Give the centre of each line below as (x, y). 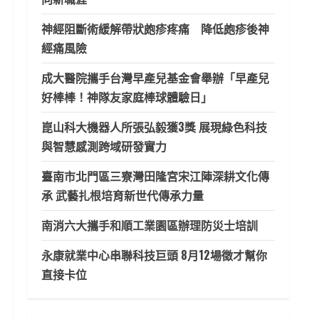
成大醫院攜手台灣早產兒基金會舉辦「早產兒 (155, 78)
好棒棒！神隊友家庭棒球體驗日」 (127, 97)
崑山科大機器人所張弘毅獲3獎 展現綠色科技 (154, 127)
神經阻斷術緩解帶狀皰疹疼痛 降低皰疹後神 (155, 28)
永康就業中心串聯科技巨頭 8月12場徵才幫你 (154, 255)
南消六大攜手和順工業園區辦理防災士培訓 (150, 225)
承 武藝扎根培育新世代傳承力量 (122, 195)
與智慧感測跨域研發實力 (104, 146)
